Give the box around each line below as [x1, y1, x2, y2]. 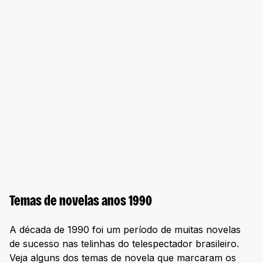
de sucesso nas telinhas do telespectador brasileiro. [9, 237, 239, 249]
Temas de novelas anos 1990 [9, 195, 152, 209]
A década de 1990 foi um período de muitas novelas [9, 223, 241, 235]
